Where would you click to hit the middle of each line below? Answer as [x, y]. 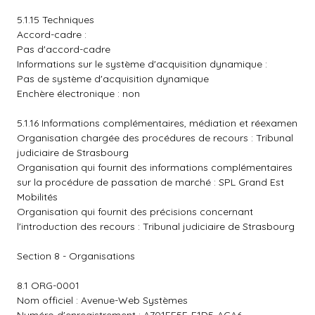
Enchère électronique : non [78, 94]
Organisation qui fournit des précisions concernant [135, 212]
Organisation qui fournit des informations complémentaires [155, 167]
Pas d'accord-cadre [64, 49]
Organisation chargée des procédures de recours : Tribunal [155, 138]
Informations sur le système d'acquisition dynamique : [142, 64]
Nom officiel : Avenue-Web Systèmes [102, 300]
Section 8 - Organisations [76, 256]
